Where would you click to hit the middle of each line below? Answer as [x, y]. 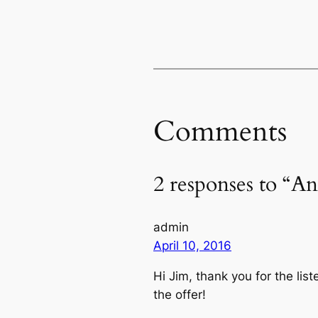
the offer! [180, 295]
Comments [220, 131]
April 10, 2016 [192, 246]
